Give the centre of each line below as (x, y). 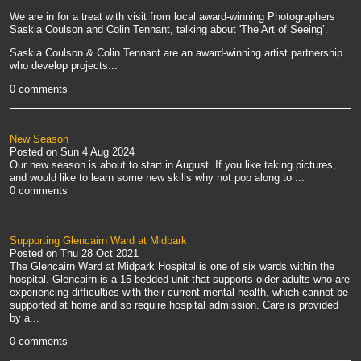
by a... (25, 318)
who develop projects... (64, 66)
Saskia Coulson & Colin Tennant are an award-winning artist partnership (176, 53)
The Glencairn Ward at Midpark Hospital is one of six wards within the (172, 267)
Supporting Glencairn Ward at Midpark (98, 241)
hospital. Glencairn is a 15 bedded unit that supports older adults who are (180, 280)
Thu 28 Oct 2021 (100, 254)
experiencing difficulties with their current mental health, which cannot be (179, 293)
